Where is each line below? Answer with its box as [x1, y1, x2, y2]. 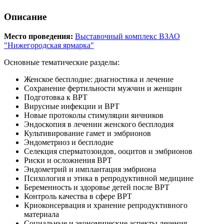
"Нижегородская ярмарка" [4, 40, 94, 49]
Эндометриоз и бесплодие [24, 137, 113, 146]
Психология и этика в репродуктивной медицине [24, 173, 193, 182]
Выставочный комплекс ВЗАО [75, 31, 180, 40]
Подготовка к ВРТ [24, 92, 87, 101]
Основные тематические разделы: [4, 57, 119, 66]
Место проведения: [4, 31, 73, 40]
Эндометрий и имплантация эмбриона [24, 164, 156, 173]
